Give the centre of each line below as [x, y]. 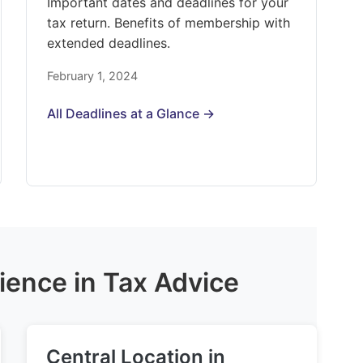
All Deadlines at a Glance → [131, 113]
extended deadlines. [109, 43]
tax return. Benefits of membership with [169, 23]
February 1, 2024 [93, 76]
